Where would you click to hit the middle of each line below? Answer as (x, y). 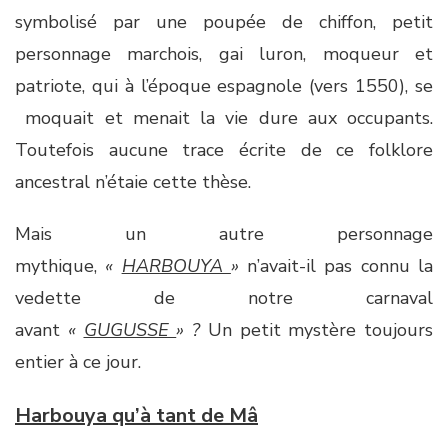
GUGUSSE (130, 330)
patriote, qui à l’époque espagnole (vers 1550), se (224, 86)
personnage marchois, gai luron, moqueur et (224, 54)
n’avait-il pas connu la (336, 266)
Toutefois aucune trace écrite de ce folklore (224, 150)
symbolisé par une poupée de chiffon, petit (224, 22)
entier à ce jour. (78, 362)
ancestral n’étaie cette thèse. (133, 182)
